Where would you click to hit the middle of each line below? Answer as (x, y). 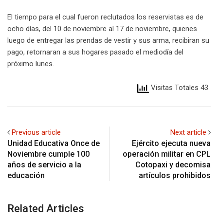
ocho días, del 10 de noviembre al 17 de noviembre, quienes (102, 29)
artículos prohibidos (175, 175)
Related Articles (46, 208)
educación (26, 175)
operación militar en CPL (167, 154)
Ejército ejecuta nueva (171, 143)
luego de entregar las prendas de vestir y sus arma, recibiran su (108, 41)
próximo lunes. (31, 64)
